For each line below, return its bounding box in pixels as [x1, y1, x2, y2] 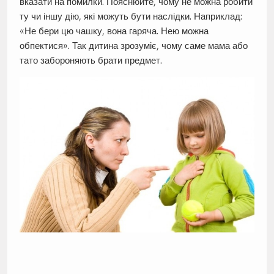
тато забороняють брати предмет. [19, 54, 162, 66]
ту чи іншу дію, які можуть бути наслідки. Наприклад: [19, 10, 242, 22]
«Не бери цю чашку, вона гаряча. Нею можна [19, 24, 209, 37]
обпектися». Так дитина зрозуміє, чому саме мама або [19, 39, 248, 51]
